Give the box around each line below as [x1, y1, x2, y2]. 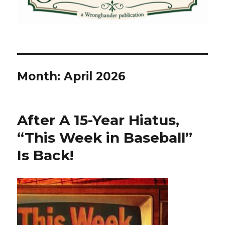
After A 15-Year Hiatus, [17, 111, 180, 129]
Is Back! [17, 147, 74, 164]
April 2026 [64, 69, 126, 84]
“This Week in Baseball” [17, 129, 193, 147]
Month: [17, 69, 64, 84]
